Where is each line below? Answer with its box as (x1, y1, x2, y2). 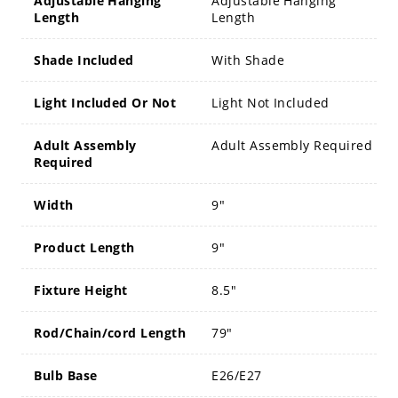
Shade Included (34, 52, 134, 69)
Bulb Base (34, 367, 98, 385)
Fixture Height (34, 282, 128, 299)
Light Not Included (211, 94, 330, 112)
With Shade (211, 52, 284, 69)
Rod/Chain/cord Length (34, 324, 187, 342)
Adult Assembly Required (211, 137, 373, 155)
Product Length (34, 239, 135, 257)
